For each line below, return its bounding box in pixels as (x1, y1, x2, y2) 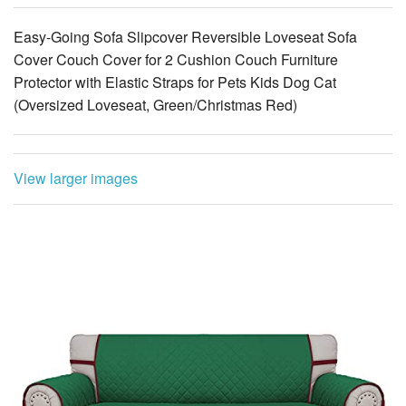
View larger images (14, 167, 138, 188)
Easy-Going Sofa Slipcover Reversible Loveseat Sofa (14, 25, 357, 47)
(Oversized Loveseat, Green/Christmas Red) (14, 93, 297, 115)
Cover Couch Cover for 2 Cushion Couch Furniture (14, 48, 338, 70)
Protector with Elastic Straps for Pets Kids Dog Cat (14, 71, 336, 92)
